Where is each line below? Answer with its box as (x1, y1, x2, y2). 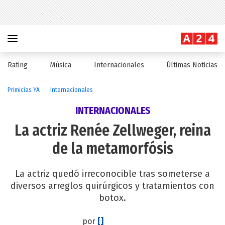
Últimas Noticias (166, 61, 217, 69)
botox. (99, 192, 126, 203)
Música (50, 61, 72, 69)
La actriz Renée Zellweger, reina (14, 122, 211, 140)
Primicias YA (8, 86, 40, 93)
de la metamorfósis (52, 140, 173, 158)
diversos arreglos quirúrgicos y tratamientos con (11, 180, 214, 191)
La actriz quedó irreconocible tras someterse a (15, 168, 210, 179)
